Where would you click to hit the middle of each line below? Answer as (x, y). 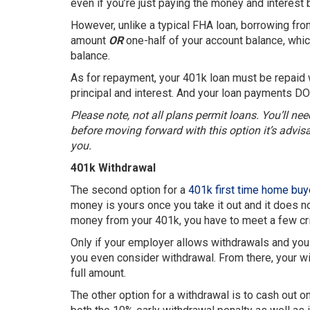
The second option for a (129, 190)
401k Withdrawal (113, 168)
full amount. (98, 273)
